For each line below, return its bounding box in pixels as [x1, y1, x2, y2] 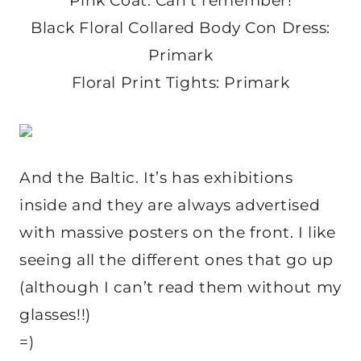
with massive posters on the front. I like [19, 223, 336, 243]
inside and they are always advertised [19, 196, 321, 215]
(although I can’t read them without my [19, 278, 342, 297]
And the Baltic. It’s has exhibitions [19, 168, 293, 188]
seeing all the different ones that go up [19, 251, 334, 270]
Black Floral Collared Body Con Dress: [30, 19, 331, 38]
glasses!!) [19, 305, 91, 325]
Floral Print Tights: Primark [71, 73, 290, 93]
